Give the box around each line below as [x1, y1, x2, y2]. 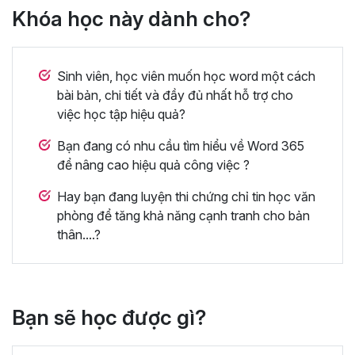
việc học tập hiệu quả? [57, 105, 185, 122]
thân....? [57, 226, 101, 242]
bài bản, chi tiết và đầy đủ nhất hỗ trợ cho [57, 86, 293, 103]
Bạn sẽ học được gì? [12, 304, 206, 330]
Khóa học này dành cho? [12, 6, 250, 31]
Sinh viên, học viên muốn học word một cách [57, 67, 315, 84]
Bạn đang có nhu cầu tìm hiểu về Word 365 [57, 137, 304, 154]
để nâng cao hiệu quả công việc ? [57, 156, 250, 173]
